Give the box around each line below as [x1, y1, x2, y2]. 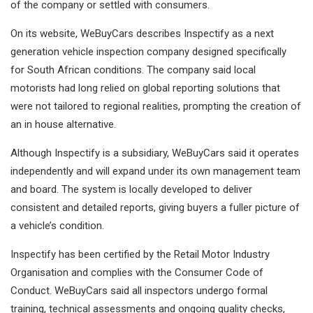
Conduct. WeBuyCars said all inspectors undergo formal [10, 284, 268, 298]
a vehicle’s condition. [10, 219, 104, 233]
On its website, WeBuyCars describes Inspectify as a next [10, 27, 274, 41]
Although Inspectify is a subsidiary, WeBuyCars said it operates [10, 147, 299, 160]
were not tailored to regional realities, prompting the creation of [10, 100, 301, 113]
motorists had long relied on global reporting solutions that [10, 82, 280, 95]
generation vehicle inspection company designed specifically [10, 45, 286, 59]
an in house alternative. [10, 118, 116, 131]
